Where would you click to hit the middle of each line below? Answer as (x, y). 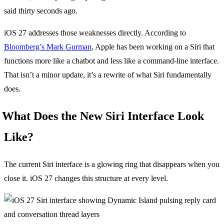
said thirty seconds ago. (41, 10)
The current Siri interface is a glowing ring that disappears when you (112, 164)
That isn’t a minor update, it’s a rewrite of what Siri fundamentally (108, 74)
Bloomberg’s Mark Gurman (48, 46)
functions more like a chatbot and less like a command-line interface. (111, 60)
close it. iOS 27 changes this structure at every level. (86, 178)
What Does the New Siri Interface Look (103, 116)
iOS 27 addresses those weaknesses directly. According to (95, 32)
